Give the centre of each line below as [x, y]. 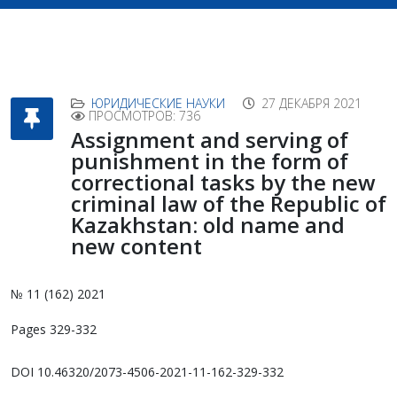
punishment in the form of [210, 161]
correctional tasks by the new [223, 182]
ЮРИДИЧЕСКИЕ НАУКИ [158, 103]
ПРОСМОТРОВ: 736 [144, 116]
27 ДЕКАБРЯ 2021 [311, 103]
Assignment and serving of [210, 140]
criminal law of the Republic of [229, 203]
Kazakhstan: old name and [208, 225]
